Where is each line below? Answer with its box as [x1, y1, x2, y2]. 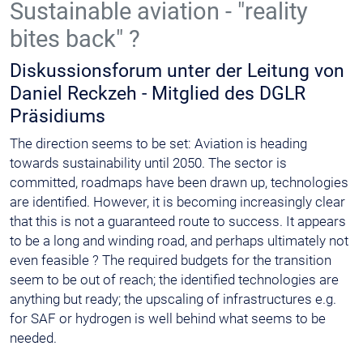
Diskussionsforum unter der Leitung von [10, 59, 344, 83]
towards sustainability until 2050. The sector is [10, 155, 287, 172]
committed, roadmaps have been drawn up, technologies [10, 174, 348, 191]
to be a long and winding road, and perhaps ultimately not [10, 233, 348, 250]
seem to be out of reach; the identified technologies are [10, 271, 339, 288]
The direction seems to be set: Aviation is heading [10, 135, 307, 152]
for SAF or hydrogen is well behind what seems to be [10, 310, 326, 327]
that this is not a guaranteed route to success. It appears [10, 213, 346, 230]
